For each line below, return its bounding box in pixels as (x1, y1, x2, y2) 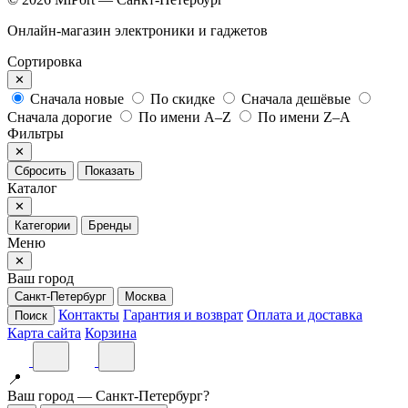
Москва (125, 289, 166, 303)
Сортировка (7, 53, 82, 69)
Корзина (85, 324, 137, 341)
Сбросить (15, 163, 66, 178)
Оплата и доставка (247, 306, 362, 322)
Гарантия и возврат (123, 306, 243, 322)
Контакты (58, 306, 119, 322)
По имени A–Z (138, 108, 231, 125)
